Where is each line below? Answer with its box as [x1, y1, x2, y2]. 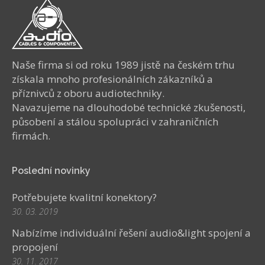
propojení [12, 240, 58, 254]
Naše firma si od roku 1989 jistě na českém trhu [12, 58, 235, 72]
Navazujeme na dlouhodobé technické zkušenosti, [12, 101, 245, 114]
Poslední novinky [12, 165, 91, 176]
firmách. [12, 129, 50, 143]
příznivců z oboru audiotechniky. [12, 86, 164, 100]
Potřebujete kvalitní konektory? [12, 190, 157, 204]
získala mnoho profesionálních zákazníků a [12, 72, 213, 86]
